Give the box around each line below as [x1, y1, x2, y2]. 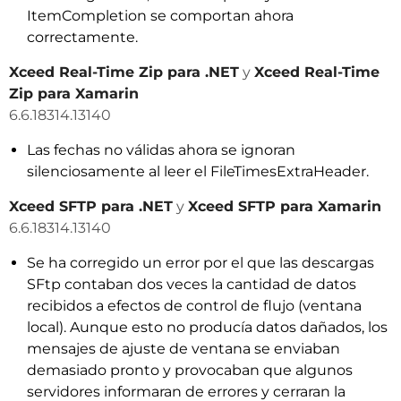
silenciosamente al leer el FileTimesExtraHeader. [27, 163, 369, 180]
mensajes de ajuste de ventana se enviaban [27, 340, 340, 357]
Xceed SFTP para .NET [9, 198, 173, 215]
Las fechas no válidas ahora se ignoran [27, 141, 295, 158]
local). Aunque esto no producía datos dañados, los [27, 319, 388, 336]
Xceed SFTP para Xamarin [188, 198, 381, 215]
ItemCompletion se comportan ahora [27, 7, 294, 24]
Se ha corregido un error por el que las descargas [27, 254, 374, 271]
